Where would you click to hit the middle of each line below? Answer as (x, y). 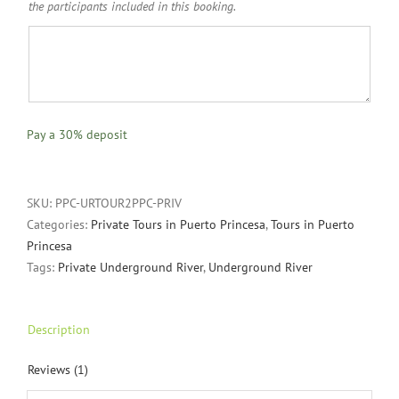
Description (59, 329)
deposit (105, 134)
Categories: (59, 224)
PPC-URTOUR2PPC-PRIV (118, 203)
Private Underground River (130, 267)
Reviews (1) (58, 369)
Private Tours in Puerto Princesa (178, 224)
